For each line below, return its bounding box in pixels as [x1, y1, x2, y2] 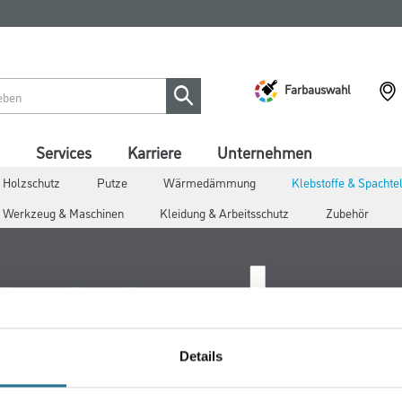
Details [179, 347, 223, 363]
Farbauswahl [284, 79, 351, 97]
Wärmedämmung [162, 173, 256, 190]
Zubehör [325, 204, 369, 221]
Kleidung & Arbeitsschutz [160, 204, 290, 221]
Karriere [127, 141, 181, 162]
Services [36, 141, 92, 162]
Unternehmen [217, 141, 312, 162]
